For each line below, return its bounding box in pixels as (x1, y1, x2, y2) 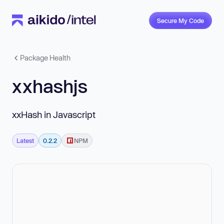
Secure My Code (157, 17, 204, 24)
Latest (16, 136, 34, 144)
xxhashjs (12, 75, 87, 96)
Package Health (20, 53, 70, 62)
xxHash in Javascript (12, 108, 95, 120)
